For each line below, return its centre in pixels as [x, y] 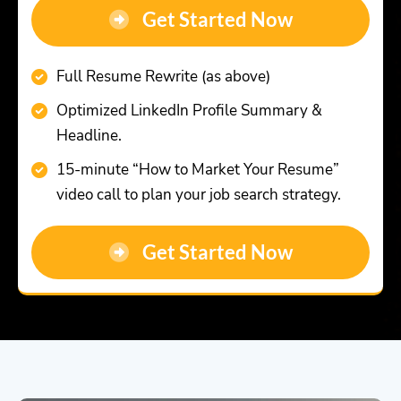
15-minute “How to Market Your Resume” [198, 170]
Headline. [89, 136]
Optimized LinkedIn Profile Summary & [189, 111]
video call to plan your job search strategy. [199, 195]
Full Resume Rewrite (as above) [163, 77]
